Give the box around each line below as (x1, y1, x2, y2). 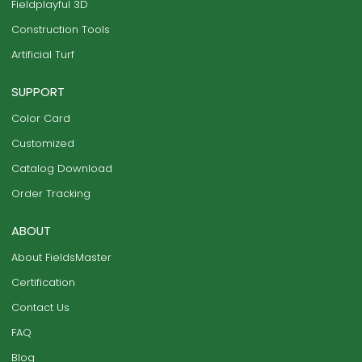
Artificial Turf (11, 46, 75, 62)
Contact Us (11, 299, 70, 315)
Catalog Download (11, 160, 113, 176)
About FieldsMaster (11, 249, 112, 265)
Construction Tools (11, 21, 111, 37)
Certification (11, 274, 76, 290)
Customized (11, 135, 75, 151)
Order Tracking (11, 185, 91, 201)
